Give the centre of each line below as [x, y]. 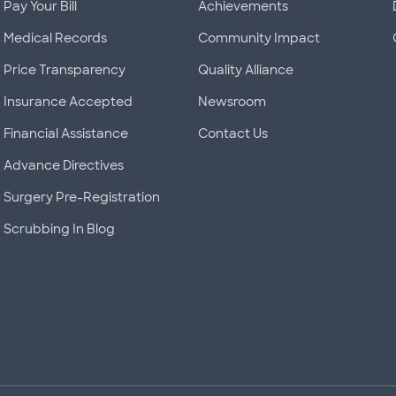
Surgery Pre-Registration [82, 197]
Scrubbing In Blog [59, 229]
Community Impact [259, 38]
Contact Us [233, 133]
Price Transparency [65, 70]
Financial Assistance [66, 133]
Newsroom [232, 102]
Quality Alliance [246, 70]
